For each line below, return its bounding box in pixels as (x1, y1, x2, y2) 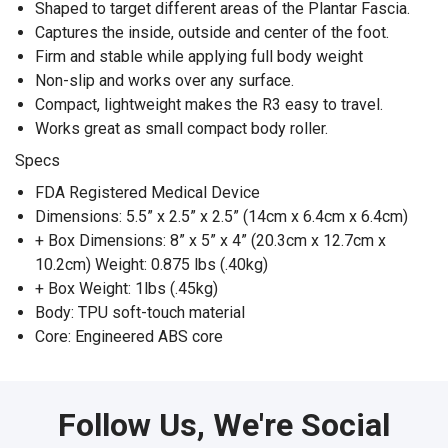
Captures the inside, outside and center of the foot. (35, 22, 389, 42)
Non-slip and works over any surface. (35, 70, 294, 90)
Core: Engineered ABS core (35, 326, 223, 346)
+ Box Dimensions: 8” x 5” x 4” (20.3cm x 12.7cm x (35, 230, 386, 250)
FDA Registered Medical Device (35, 182, 260, 202)
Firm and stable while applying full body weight (35, 46, 363, 66)
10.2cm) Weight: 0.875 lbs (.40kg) (35, 254, 268, 274)
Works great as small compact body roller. (35, 118, 328, 138)
